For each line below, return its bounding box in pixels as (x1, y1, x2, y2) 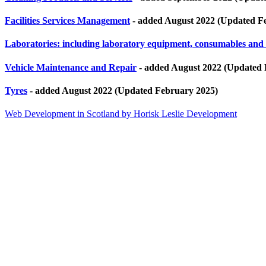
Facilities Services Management (5, 15, 130, 26)
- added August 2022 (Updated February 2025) (27, 85, 218, 96)
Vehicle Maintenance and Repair (5, 62, 137, 72)
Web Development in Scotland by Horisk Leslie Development (5, 109, 237, 119)
